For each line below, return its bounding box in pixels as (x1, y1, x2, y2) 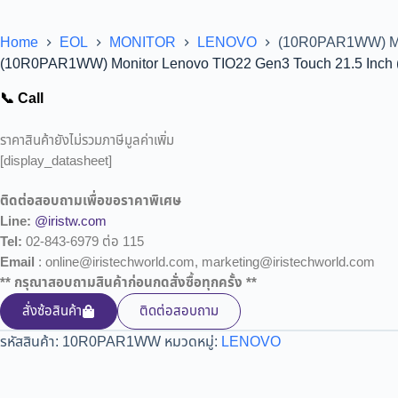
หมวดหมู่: (164, 331, 221, 354)
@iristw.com (35, 211, 107, 233)
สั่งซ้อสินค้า (22, 301, 82, 322)
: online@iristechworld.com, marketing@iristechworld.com (35, 252, 375, 274)
